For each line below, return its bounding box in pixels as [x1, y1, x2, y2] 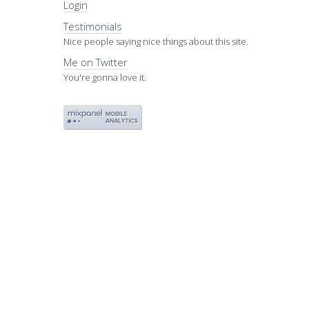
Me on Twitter [63, 54, 128, 69]
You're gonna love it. [63, 70, 147, 83]
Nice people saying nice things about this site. [63, 34, 249, 48]
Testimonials [63, 19, 123, 33]
